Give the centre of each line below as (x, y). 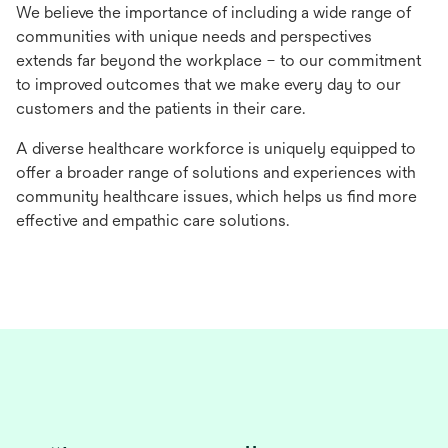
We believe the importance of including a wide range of (213, 12)
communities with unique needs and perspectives (194, 36)
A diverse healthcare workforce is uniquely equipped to (216, 148)
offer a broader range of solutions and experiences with (216, 172)
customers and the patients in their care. (160, 108)
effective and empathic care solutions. (152, 220)
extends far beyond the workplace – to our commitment (218, 60)
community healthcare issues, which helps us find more (216, 196)
